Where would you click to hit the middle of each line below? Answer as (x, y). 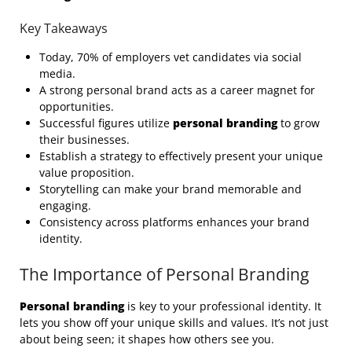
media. (57, 73)
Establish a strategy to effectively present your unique (181, 156)
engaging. (65, 205)
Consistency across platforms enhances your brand (174, 222)
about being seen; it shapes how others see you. (147, 339)
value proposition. (87, 172)
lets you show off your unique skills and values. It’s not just (174, 322)
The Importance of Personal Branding (164, 274)
